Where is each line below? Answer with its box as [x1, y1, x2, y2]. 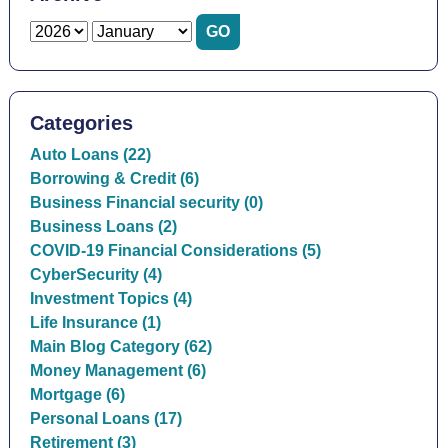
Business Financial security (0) [29, 194, 263, 211]
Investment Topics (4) [29, 290, 192, 307]
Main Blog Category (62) [29, 338, 212, 355]
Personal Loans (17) [29, 410, 182, 427]
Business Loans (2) [29, 218, 177, 235]
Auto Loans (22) [29, 146, 151, 163]
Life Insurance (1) [29, 314, 161, 331]
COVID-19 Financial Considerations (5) [29, 242, 321, 259]
